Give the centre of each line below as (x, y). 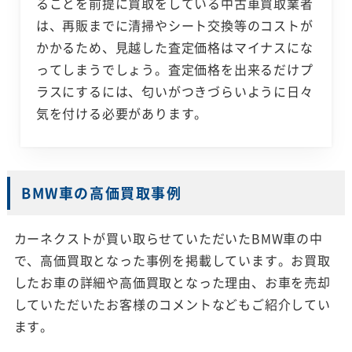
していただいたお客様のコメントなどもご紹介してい (172, 304)
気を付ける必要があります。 (122, 114)
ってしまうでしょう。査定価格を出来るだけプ (174, 70)
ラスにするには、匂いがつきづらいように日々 (174, 92)
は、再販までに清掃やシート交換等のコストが (174, 26)
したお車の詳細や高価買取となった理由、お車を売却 (172, 282)
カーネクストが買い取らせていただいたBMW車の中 (168, 238)
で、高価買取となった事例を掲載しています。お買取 (172, 260)
